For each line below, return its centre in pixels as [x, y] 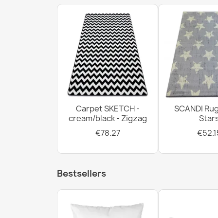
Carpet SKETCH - [108, 109]
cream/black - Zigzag [108, 118]
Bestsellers [82, 173]
